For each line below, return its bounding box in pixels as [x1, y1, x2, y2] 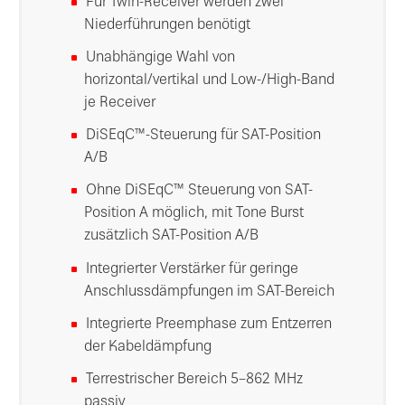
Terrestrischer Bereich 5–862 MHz [86, 373, 303, 388]
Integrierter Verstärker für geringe [86, 262, 298, 277]
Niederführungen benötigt [84, 18, 251, 33]
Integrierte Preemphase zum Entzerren [86, 317, 332, 332]
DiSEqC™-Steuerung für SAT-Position [86, 129, 321, 144]
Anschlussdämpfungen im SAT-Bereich [84, 285, 335, 299]
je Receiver [84, 97, 156, 111]
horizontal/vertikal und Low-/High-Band [84, 74, 335, 89]
